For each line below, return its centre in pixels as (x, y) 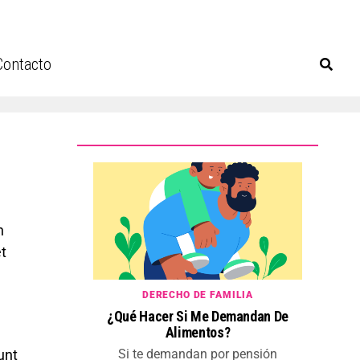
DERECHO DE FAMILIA (198, 295)
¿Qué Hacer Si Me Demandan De (198, 317)
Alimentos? (198, 333)
